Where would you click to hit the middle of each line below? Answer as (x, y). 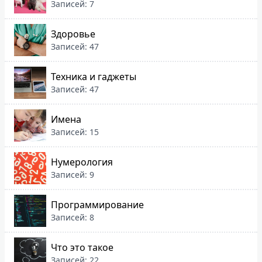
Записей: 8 (73, 218)
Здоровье (73, 34)
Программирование (97, 205)
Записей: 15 (75, 132)
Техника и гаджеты (94, 77)
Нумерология (82, 162)
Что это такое (82, 248)
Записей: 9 (73, 175)
